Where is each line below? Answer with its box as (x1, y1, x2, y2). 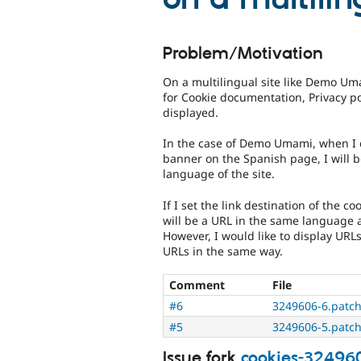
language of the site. (163, 166, 275, 182)
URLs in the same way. (163, 243, 283, 259)
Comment (169, 276, 225, 293)
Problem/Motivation (163, 43, 323, 64)
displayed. (163, 104, 218, 120)
